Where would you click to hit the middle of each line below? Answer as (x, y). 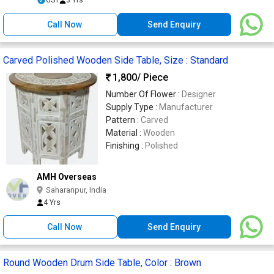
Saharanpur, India (76, 190)
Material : (124, 132)
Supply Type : (132, 107)
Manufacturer (186, 107)
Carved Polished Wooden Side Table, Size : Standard (116, 60)
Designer (199, 94)
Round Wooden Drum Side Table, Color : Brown (102, 262)
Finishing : (125, 145)
